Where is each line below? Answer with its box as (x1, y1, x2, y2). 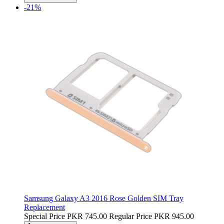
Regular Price (109, 211, 152, 220)
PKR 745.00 (67, 211, 107, 220)
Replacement (24, 202, 65, 211)
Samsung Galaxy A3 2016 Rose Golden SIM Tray (24, 193, 183, 202)
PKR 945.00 (154, 211, 194, 220)
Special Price (24, 211, 65, 220)
